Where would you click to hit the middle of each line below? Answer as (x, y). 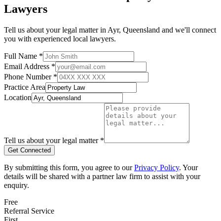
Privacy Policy (157, 167)
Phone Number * (31, 76)
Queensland (141, 30)
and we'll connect (188, 30)
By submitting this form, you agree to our (68, 167)
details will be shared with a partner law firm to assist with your (102, 176)
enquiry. (17, 185)
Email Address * (30, 66)
